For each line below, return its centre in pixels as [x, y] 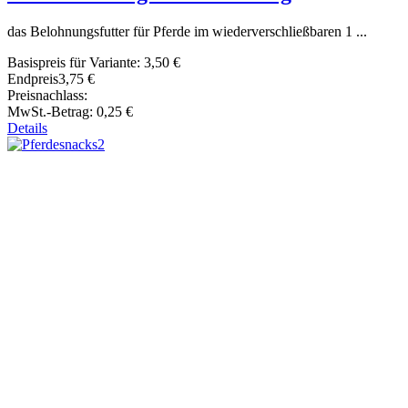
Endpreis [33, 79]
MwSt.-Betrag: [52, 112]
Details [27, 128]
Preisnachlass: [47, 96]
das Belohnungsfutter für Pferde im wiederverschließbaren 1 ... [187, 32]
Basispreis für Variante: [76, 63]
